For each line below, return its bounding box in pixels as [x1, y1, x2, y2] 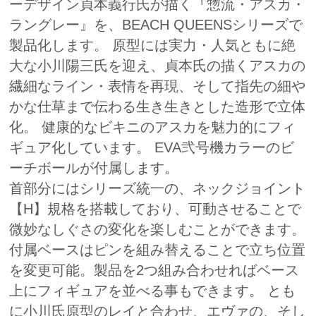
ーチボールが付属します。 [9, 159, 178, 176]
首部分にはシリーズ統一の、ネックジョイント [9, 180, 305, 196]
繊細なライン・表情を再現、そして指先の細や [9, 78, 305, 94]
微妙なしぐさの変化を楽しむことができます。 [9, 221, 305, 237]
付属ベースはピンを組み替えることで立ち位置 [9, 241, 305, 257]
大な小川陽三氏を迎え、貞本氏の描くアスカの [9, 57, 305, 73]
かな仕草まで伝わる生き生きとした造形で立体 [9, 98, 305, 114]
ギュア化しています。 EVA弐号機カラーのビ [9, 139, 294, 155]
